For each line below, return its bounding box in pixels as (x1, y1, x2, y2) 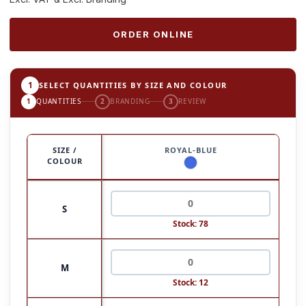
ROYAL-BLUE (164, 144, 217, 155)
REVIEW (178, 96, 207, 107)
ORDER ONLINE (112, 28, 194, 40)
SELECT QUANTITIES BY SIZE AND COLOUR (39, 80, 227, 91)
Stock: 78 (173, 217, 208, 229)
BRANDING (110, 96, 150, 107)
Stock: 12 (173, 276, 208, 288)
